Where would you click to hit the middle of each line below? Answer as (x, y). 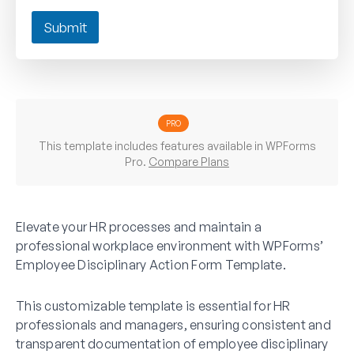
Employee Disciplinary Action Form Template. (151, 264)
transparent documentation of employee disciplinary (172, 343)
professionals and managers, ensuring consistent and (173, 324)
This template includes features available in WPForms (177, 145)
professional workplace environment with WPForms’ (169, 245)
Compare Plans (189, 161)
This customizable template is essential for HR (153, 305)
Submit (65, 27)
